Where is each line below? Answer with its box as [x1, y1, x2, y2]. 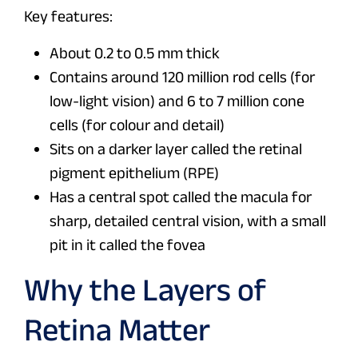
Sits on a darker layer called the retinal [50, 140, 302, 158]
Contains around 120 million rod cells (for [50, 68, 315, 86]
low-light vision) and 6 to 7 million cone [50, 92, 304, 110]
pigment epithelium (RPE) [50, 164, 219, 182]
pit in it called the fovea [50, 236, 205, 254]
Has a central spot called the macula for [50, 188, 312, 206]
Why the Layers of [24, 272, 266, 308]
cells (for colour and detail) [50, 116, 225, 134]
